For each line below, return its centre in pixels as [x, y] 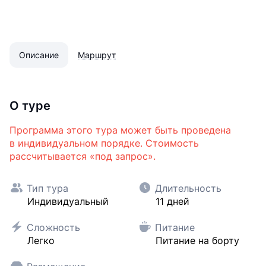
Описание [39, 55]
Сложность [52, 227]
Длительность [186, 188]
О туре [30, 106]
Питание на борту [197, 240]
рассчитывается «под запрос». [83, 156]
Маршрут [97, 55]
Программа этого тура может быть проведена [120, 130]
